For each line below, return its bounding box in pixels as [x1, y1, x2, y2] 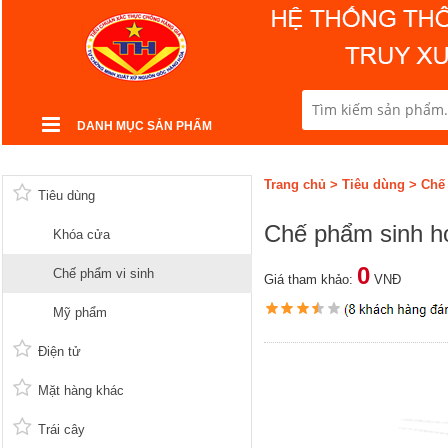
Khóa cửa [53, 227, 110, 242]
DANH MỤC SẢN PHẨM [77, 119, 212, 133]
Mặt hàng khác [38, 383, 124, 398]
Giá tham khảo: [264, 272, 357, 287]
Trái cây [38, 422, 85, 437]
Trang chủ [264, 177, 326, 192]
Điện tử [38, 344, 81, 359]
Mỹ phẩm [53, 305, 107, 320]
